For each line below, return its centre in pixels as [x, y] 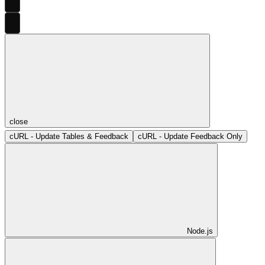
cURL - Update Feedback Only [190, 136]
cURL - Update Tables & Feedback [69, 136]
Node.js [200, 231]
